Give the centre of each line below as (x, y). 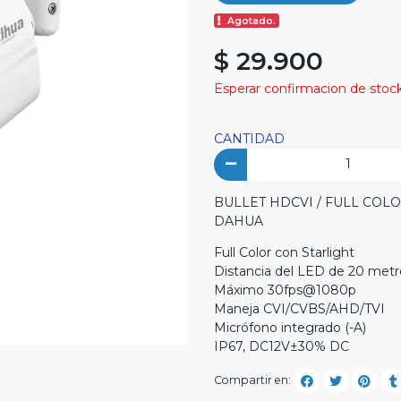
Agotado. (252, 21)
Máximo (241, 290)
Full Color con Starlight (284, 252)
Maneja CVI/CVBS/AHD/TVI (299, 308)
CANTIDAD (249, 139)
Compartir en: (252, 380)
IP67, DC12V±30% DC (282, 346)
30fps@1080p (312, 290)
